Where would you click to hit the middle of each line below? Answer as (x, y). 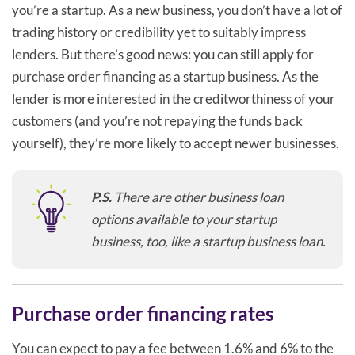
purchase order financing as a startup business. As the (165, 77)
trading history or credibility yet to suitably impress (159, 32)
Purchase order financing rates (143, 314)
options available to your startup (184, 219)
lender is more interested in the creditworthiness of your (174, 99)
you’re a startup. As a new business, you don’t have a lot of (177, 10)
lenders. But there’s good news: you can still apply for (163, 55)
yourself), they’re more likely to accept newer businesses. (176, 143)
